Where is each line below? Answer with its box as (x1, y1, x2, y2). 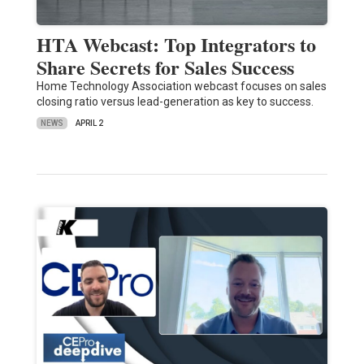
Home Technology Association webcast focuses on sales (36, 80, 327, 93)
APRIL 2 (75, 119, 103, 128)
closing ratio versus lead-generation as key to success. (36, 95, 314, 109)
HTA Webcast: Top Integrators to (36, 30, 316, 59)
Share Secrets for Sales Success (36, 53, 294, 82)
